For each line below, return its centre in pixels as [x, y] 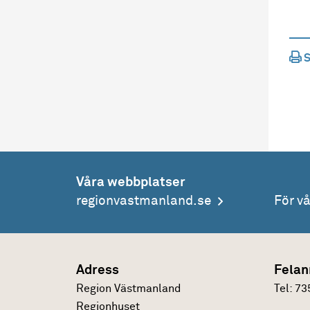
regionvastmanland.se [144, 201]
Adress [98, 270]
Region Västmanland [129, 288]
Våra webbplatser [131, 183]
